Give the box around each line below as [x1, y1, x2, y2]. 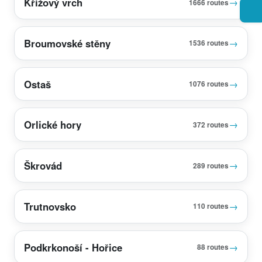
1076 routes [189, 79, 229, 89]
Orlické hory [24, 118, 81, 132]
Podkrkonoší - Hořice [24, 240, 122, 254]
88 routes [197, 242, 229, 253]
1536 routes [189, 38, 229, 49]
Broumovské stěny [24, 36, 111, 50]
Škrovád [24, 158, 62, 173]
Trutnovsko [24, 199, 76, 213]
